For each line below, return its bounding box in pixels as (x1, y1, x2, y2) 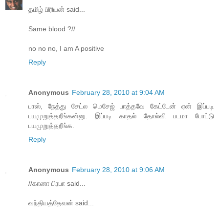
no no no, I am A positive (28, 44, 104, 52)
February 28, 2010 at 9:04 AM (72, 88, 165, 96)
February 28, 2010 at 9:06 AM (72, 165, 165, 174)
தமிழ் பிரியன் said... (28, 5, 85, 13)
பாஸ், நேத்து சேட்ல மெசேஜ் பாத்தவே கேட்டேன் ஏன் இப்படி (28, 102, 214, 110)
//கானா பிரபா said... (28, 179, 86, 187)
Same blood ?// (28, 24, 75, 33)
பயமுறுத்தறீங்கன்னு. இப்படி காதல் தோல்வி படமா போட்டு (28, 111, 214, 120)
